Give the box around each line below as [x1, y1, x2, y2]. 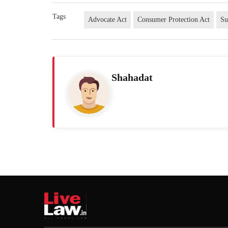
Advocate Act [88, 15, 127, 23]
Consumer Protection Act [137, 15, 210, 23]
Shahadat [111, 71, 153, 83]
